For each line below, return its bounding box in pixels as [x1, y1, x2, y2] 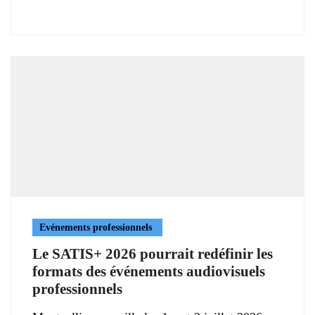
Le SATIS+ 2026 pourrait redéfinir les [32, 245, 273, 262]
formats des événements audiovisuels [32, 262, 265, 280]
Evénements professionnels [39, 221, 152, 233]
